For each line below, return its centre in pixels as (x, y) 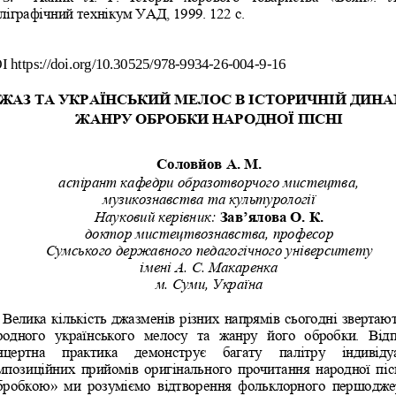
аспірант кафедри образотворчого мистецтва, (210, 181)
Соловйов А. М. (209, 162)
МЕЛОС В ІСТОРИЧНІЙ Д (267, 97)
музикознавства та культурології (209, 198)
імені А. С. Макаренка (208, 266)
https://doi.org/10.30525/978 (92, 63)
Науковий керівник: (155, 215)
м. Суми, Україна (209, 283)
